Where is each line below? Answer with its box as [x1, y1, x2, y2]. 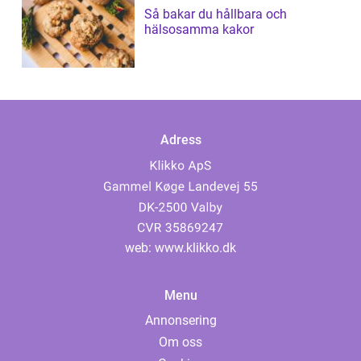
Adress [160, 131, 201, 147]
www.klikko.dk [155, 240, 236, 256]
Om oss [159, 334, 202, 351]
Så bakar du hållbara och [144, 6, 287, 22]
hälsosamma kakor [144, 21, 254, 37]
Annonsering [144, 313, 217, 329]
